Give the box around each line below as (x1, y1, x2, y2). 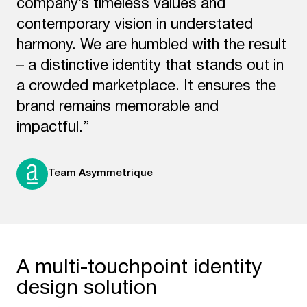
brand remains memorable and (16, 100, 219, 114)
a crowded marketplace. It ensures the (16, 79, 276, 94)
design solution (16, 280, 157, 299)
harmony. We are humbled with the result (16, 38, 286, 53)
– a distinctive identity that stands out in (16, 59, 284, 73)
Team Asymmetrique (48, 168, 153, 178)
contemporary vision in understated (16, 18, 253, 32)
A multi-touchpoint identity (16, 259, 262, 278)
